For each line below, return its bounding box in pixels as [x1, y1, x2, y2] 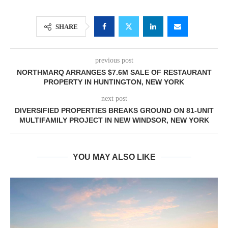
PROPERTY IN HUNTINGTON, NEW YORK [44, 78, 184, 86]
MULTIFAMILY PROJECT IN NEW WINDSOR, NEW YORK [19, 116, 209, 124]
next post [101, 95, 127, 102]
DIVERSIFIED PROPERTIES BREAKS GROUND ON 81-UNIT [14, 106, 214, 115]
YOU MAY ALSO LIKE [72, 153, 156, 161]
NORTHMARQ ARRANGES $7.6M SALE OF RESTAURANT [16, 68, 212, 76]
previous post [95, 56, 133, 64]
